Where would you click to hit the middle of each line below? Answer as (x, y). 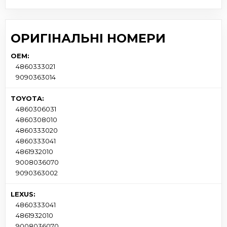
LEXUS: (23, 194)
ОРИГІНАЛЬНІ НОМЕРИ (88, 38)
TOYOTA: (27, 98)
